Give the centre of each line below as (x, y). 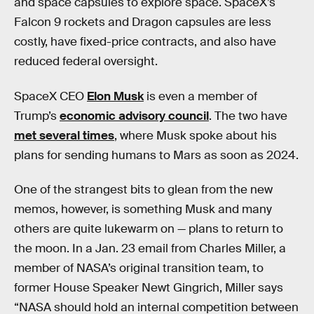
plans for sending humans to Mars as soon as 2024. (156, 155)
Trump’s (37, 116)
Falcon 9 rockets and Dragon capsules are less (143, 22)
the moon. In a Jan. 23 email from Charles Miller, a (150, 249)
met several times (64, 135)
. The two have (248, 116)
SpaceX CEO (50, 96)
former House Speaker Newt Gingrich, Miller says (149, 288)
